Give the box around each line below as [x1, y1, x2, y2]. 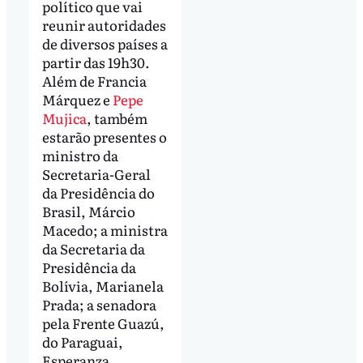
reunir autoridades [41, 14, 166, 35]
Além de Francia [41, 70, 147, 91]
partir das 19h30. [41, 51, 150, 72]
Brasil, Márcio [41, 200, 135, 221]
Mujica [41, 107, 87, 128]
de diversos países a [41, 32, 168, 53]
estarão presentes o [41, 126, 167, 147]
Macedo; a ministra [41, 219, 168, 240]
